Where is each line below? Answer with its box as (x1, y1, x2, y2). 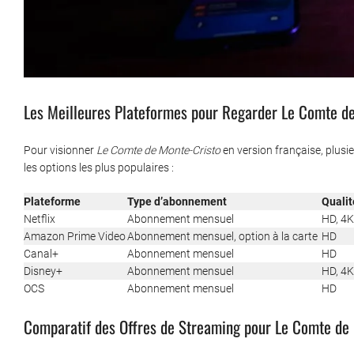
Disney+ (24, 265, 62, 278)
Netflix (24, 213, 55, 226)
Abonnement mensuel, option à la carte (127, 230, 318, 243)
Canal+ (24, 247, 58, 261)
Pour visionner (24, 144, 96, 157)
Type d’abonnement (127, 195, 227, 209)
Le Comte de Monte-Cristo (96, 144, 220, 157)
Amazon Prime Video (24, 230, 126, 243)
